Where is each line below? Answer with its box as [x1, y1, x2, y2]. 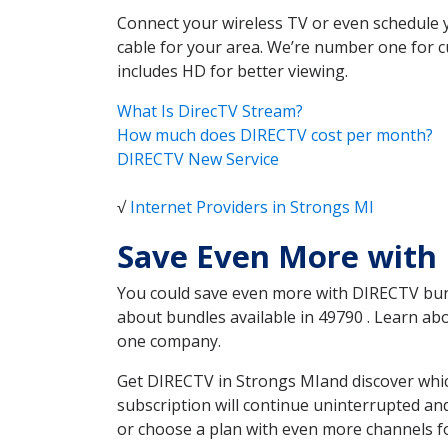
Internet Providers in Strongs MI [130, 196, 374, 219]
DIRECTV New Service [117, 148, 279, 171]
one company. [117, 330, 221, 353]
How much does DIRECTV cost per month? [117, 124, 433, 147]
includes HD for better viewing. [117, 60, 348, 83]
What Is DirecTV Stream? [117, 100, 303, 123]
